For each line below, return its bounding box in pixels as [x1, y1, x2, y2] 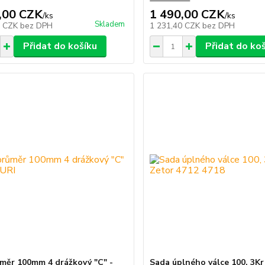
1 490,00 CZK [150, 7, 225, 23]
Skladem [95, 19, 125, 30]
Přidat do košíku [22, 40, 97, 53]
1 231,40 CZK [150, 20, 203, 32]
